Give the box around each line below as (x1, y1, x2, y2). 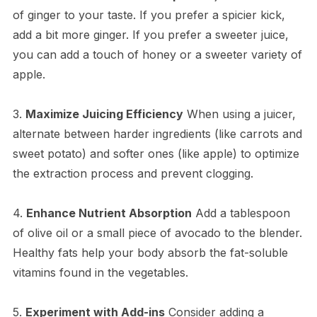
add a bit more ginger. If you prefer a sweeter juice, (12, 28, 289, 42)
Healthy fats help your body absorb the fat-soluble (12, 246, 288, 260)
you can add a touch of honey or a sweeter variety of (12, 47, 302, 62)
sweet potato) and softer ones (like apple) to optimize (12, 146, 299, 161)
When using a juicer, (183, 107, 296, 122)
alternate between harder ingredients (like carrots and (12, 127, 302, 142)
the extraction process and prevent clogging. (12, 166, 253, 181)
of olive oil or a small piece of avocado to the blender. (12, 226, 302, 241)
